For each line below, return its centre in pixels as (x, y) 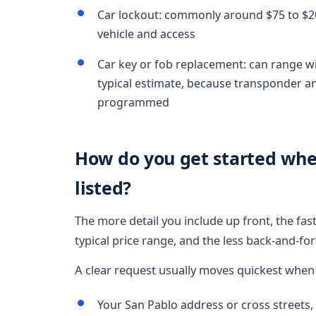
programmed (133, 102)
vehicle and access (146, 34)
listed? (103, 188)
